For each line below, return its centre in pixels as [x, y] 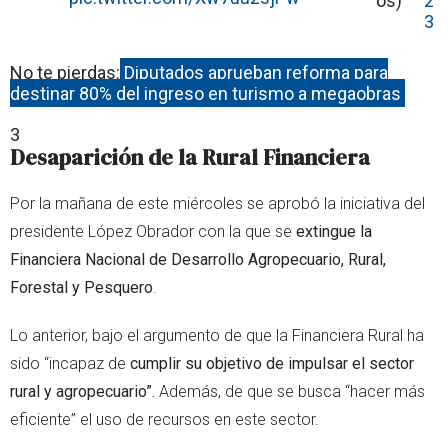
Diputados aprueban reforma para [255, 72]
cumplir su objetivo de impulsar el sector [272, 363]
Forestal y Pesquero [81, 287]
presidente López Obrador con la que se [153, 231]
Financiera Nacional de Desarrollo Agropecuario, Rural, [198, 259]
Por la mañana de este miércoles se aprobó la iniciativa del [217, 203]
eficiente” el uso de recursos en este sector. [164, 419]
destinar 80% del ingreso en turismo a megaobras [205, 93]
